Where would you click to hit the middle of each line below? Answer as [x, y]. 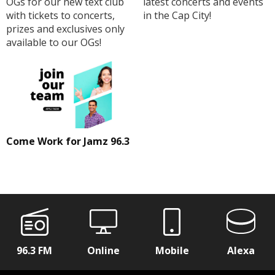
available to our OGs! [54, 42]
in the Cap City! [177, 15]
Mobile [172, 251]
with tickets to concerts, [60, 15]
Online [103, 251]
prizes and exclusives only [65, 29]
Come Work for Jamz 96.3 [68, 141]
